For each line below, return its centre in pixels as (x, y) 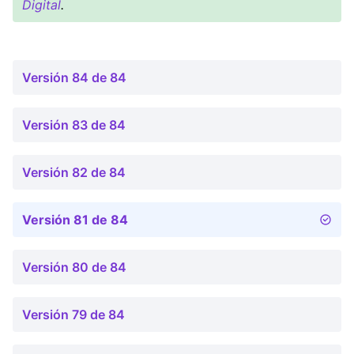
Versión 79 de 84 (73, 314)
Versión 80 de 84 (74, 267)
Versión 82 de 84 (74, 172)
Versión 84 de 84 (74, 77)
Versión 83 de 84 (74, 125)
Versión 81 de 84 (75, 220)
